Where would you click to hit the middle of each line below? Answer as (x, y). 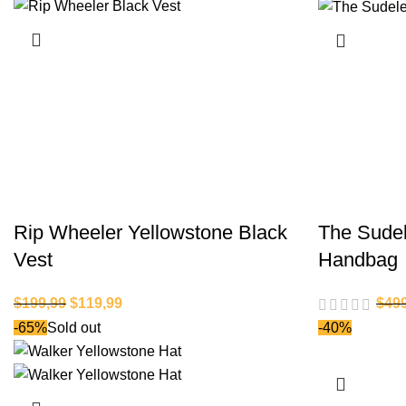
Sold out (74, 327)
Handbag (358, 260)
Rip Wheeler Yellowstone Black (150, 233)
